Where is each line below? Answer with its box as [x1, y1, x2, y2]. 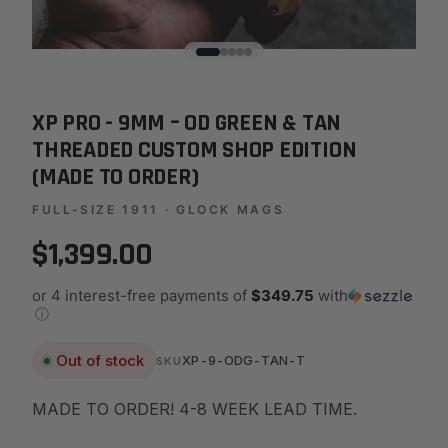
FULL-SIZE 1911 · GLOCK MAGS [32, 202, 285, 217]
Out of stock [56, 351, 144, 370]
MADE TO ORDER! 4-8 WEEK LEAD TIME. [32, 399, 357, 419]
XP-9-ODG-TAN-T [182, 352, 306, 368]
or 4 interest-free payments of [32, 286, 251, 305]
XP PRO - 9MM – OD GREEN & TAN [32, 108, 342, 138]
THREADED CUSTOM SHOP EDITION [32, 135, 357, 165]
